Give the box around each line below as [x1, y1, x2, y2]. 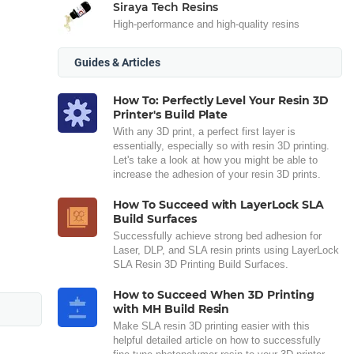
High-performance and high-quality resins [113, 17, 299, 30]
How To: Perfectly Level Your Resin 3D [113, 92, 329, 107]
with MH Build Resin [113, 301, 230, 316]
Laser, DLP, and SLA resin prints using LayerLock [113, 243, 339, 256]
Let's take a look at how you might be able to [113, 153, 318, 166]
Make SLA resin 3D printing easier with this [113, 319, 310, 332]
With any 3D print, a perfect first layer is [113, 125, 296, 137]
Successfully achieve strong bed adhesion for [113, 229, 322, 242]
